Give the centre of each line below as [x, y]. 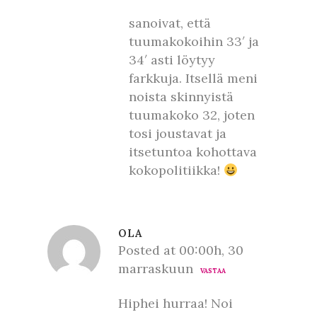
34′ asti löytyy [172, 60]
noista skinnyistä [181, 97]
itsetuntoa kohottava [193, 152]
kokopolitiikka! [176, 170]
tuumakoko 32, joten [192, 115]
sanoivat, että [170, 23]
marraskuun [156, 269]
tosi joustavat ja [178, 133]
